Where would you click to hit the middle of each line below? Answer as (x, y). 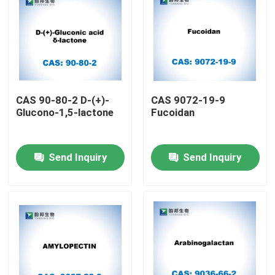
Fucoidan (172, 113)
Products (43, 232)
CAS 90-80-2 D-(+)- (63, 100)
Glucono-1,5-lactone (65, 113)
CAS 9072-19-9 (188, 100)
